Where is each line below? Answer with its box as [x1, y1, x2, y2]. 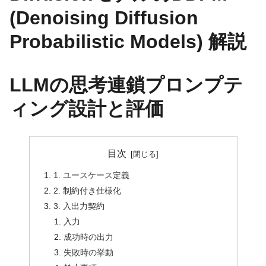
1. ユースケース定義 [53, 170, 129, 180]
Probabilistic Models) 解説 [9, 30, 246, 52]
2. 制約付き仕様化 [53, 186, 121, 196]
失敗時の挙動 [64, 247, 114, 257]
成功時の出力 [64, 232, 114, 242]
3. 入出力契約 [53, 201, 104, 211]
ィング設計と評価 [9, 98, 164, 120]
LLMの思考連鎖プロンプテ [9, 74, 243, 96]
